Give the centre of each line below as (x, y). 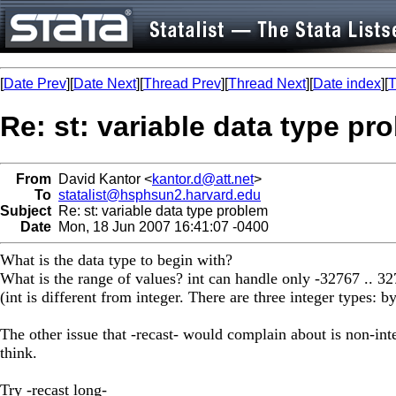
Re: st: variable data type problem (160, 210)
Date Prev (35, 84)
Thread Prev (182, 84)
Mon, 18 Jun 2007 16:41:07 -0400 (160, 226)
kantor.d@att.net (203, 179)
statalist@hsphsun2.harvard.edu (160, 194)
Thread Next (267, 84)
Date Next (105, 84)
